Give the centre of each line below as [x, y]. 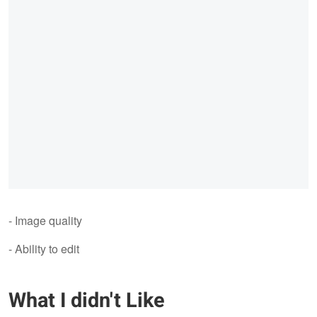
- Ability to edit [44, 248]
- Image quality [45, 220]
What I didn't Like [87, 300]
